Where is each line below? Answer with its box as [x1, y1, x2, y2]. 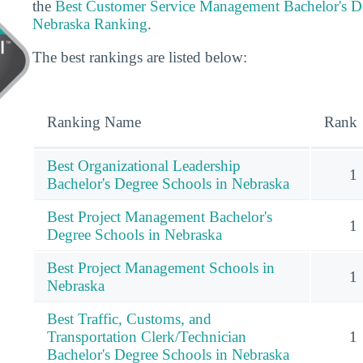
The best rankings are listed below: [32, 49, 247, 66]
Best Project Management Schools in [47, 259, 275, 277]
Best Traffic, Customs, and [47, 310, 211, 328]
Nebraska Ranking [32, 15, 147, 32]
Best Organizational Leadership [47, 157, 241, 175]
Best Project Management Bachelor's [47, 208, 272, 226]
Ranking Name [47, 113, 141, 131]
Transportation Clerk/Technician [47, 328, 246, 346]
